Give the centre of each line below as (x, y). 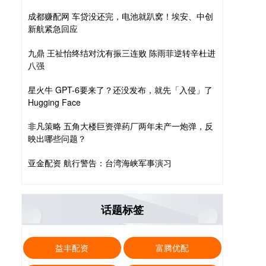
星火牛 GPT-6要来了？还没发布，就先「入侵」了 (120, 90)
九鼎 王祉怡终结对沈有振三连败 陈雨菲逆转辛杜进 (122, 53)
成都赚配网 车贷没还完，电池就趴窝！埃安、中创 (121, 16)
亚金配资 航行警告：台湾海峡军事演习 (100, 163)
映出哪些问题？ (57, 139)
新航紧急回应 (53, 29)
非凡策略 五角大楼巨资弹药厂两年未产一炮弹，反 (121, 126)
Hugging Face (54, 102)
